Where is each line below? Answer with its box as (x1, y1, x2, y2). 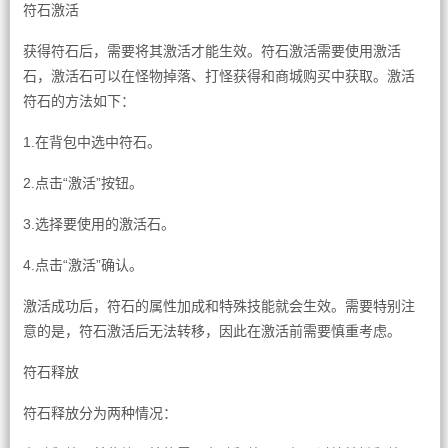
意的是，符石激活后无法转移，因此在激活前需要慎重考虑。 (22, 323, 401, 339)
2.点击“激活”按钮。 (22, 175, 143, 191)
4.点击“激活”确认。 (22, 257, 143, 273)
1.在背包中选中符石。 (22, 134, 161, 150)
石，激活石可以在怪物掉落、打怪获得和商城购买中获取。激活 (22, 68, 415, 84)
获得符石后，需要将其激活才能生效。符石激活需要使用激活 (22, 43, 401, 59)
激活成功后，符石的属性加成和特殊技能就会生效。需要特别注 (22, 298, 415, 314)
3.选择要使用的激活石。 (22, 216, 175, 232)
